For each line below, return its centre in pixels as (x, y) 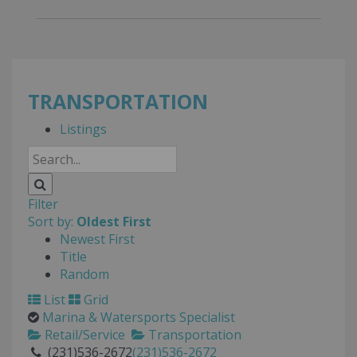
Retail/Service (83, 335)
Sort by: (52, 222)
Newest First (97, 239)
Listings (83, 129)
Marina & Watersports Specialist (139, 318)
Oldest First (114, 222)
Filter (43, 204)
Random (84, 275)
